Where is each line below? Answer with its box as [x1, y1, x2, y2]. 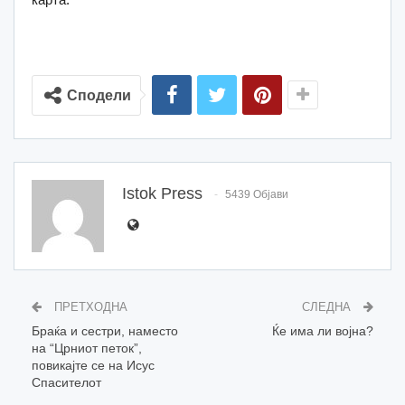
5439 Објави [225, 187, 288, 201]
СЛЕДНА [302, 299, 354, 314]
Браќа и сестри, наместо [32, 323, 178, 338]
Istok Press [122, 184, 202, 202]
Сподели [67, 87, 131, 103]
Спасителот [32, 374, 101, 390]
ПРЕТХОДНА [51, 299, 127, 314]
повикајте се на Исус [32, 357, 155, 372]
